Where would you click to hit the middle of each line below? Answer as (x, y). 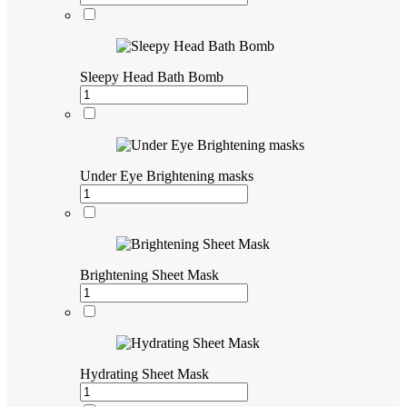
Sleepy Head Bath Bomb (152, 77)
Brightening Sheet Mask (149, 275)
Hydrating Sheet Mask (144, 374)
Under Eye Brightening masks (167, 176)
